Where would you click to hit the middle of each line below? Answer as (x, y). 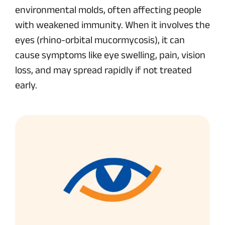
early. (26, 85)
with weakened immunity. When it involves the (113, 25)
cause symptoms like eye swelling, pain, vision (110, 55)
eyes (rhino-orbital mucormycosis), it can (100, 40)
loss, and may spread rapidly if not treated (103, 70)
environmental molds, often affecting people (108, 10)
